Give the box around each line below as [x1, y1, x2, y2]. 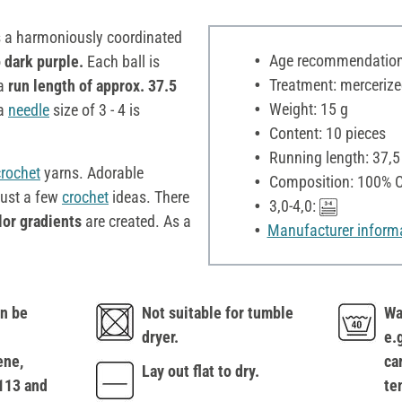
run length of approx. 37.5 [8, 75, 177, 95]
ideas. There [109, 187, 189, 206]
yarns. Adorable [40, 162, 144, 182]
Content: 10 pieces [265, 123, 386, 143]
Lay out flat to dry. [142, 361, 259, 380]
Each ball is [83, 51, 160, 71]
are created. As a [82, 211, 191, 231]
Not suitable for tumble [142, 302, 293, 322]
